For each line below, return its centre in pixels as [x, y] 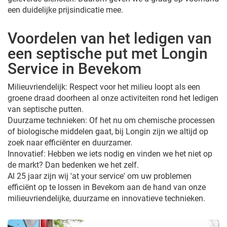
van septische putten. [46, 109]
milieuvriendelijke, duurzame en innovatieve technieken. [106, 198]
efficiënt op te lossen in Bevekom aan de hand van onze [107, 187]
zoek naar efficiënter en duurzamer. [70, 142]
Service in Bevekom [74, 68]
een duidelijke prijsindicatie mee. [65, 10]
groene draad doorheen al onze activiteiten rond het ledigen [113, 98]
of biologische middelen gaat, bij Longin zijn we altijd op [108, 131]
